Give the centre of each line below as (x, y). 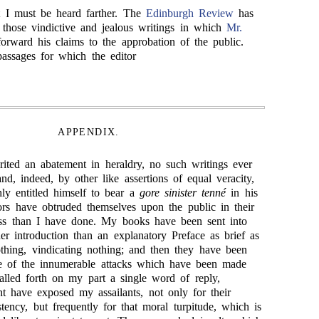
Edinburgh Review (190, 13)
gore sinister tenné (183, 193)
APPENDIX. (89, 132)
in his (242, 193)
